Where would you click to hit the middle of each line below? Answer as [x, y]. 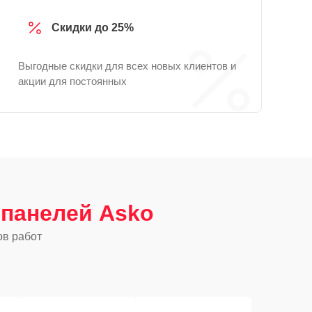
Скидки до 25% [93, 28]
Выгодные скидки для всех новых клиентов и [127, 66]
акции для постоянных [72, 81]
